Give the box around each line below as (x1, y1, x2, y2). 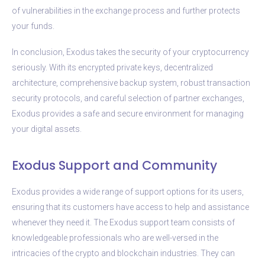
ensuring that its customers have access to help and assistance (12, 202, 249, 212)
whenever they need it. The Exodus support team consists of (12, 217, 235, 227)
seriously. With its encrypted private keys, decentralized (12, 62, 213, 72)
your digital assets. (12, 124, 82, 134)
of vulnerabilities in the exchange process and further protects (12, 5, 240, 15)
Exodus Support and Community (12, 156, 217, 174)
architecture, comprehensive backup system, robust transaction (12, 77, 250, 88)
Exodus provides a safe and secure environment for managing (12, 108, 244, 118)
